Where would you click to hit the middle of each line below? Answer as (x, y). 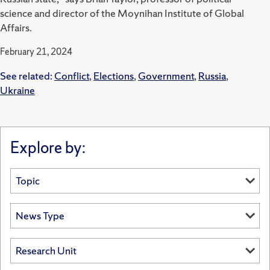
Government (166, 75)
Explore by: (48, 147)
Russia (212, 75)
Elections (114, 75)
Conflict (72, 75)
